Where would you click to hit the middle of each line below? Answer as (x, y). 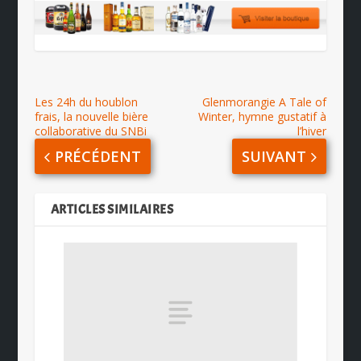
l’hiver (312, 131)
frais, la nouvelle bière (91, 117)
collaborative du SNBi (90, 131)
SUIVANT (274, 157)
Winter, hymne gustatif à (263, 117)
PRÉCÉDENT (98, 157)
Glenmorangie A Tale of (265, 102)
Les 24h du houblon (86, 102)
